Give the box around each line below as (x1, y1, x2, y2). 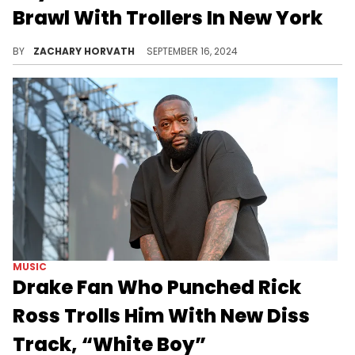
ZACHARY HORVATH (33, 44, 137, 59)
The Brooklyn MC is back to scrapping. (13, 29, 250, 48)
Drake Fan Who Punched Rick (13, 273, 301, 300)
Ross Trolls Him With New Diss (13, 302, 310, 329)
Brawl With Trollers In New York (13, 5, 323, 32)
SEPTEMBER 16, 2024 (147, 44, 238, 59)
